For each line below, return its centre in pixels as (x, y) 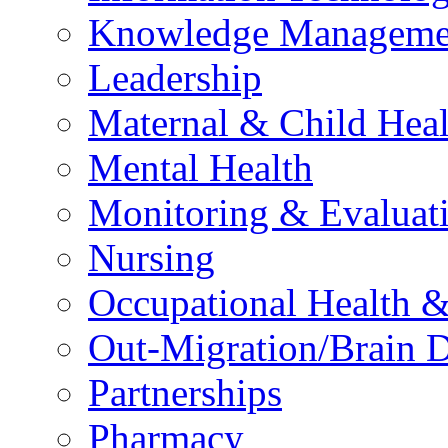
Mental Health (200, 167)
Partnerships (185, 392)
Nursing (151, 257)
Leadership (175, 77)
